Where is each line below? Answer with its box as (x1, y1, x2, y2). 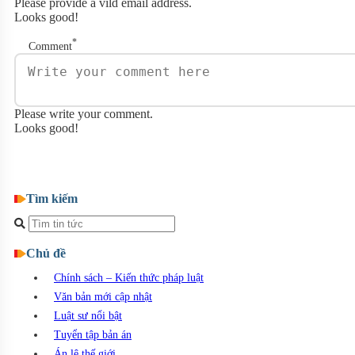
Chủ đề (26, 245, 66, 261)
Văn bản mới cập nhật (54, 290, 152, 303)
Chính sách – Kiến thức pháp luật (54, 271, 204, 284)
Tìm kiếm (26, 191, 78, 207)
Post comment (25, 156, 105, 170)
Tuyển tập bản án (54, 328, 132, 341)
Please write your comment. (14, 107, 153, 121)
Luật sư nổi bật (54, 309, 122, 322)
